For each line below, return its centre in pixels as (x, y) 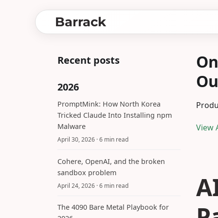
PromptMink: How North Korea (109, 104)
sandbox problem (87, 172)
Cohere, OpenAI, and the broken (111, 161)
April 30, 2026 (76, 140)
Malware (72, 126)
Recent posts (89, 60)
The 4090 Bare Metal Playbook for (113, 207)
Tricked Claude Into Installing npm (115, 115)
